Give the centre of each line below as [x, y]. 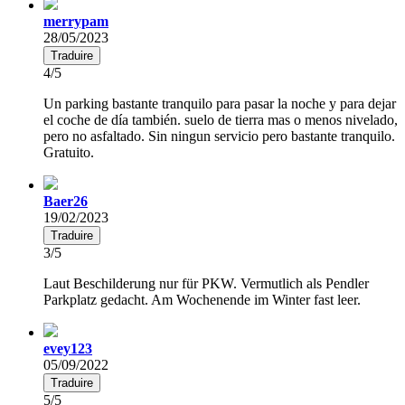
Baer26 [66, 201]
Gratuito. [69, 152]
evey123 [68, 348]
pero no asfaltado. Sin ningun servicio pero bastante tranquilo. [219, 136]
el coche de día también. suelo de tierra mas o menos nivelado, [221, 119]
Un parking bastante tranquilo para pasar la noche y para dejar [220, 103]
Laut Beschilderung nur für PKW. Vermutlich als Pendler [206, 283]
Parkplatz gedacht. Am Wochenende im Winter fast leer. [202, 299]
